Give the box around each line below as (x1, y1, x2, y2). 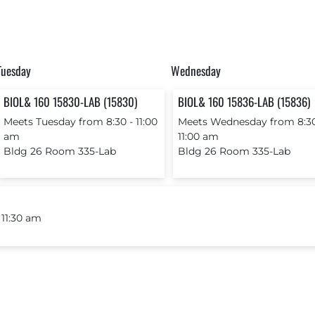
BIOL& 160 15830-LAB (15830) (3, 92, 137, 110)
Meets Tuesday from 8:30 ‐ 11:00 (3, 115, 157, 129)
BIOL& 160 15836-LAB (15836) (177, 92, 310, 110)
